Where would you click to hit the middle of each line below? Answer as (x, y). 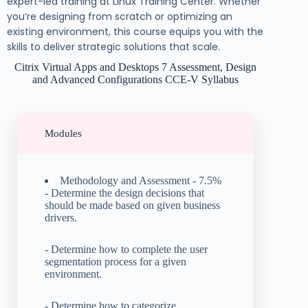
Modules (63, 133)
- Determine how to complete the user (126, 249)
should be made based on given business (132, 205)
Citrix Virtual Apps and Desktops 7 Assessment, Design (136, 67)
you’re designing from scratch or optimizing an (120, 16)
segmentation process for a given (115, 261)
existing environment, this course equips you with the (135, 31)
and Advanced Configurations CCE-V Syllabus (136, 79)
